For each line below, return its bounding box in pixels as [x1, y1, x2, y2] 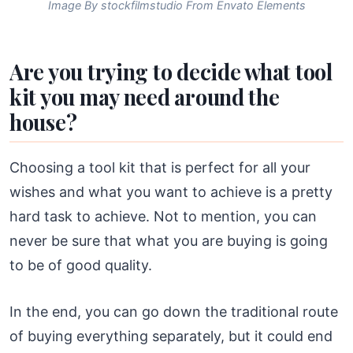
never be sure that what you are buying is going [9, 232, 328, 249]
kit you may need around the [9, 82, 280, 111]
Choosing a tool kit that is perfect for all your [9, 158, 310, 176]
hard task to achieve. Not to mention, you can [9, 207, 317, 225]
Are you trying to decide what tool [9, 57, 333, 86]
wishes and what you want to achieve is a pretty [9, 183, 333, 200]
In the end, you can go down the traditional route [9, 303, 338, 320]
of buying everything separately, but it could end [9, 327, 333, 344]
